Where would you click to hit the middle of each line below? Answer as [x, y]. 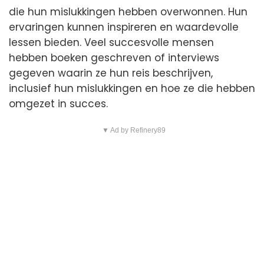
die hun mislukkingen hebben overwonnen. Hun [128, 12]
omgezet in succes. [58, 104]
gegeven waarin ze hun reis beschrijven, [111, 73]
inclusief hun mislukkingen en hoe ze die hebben [132, 88]
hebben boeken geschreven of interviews [114, 58]
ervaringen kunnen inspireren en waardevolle [124, 27]
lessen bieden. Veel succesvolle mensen [111, 42]
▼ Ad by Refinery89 [133, 130]
